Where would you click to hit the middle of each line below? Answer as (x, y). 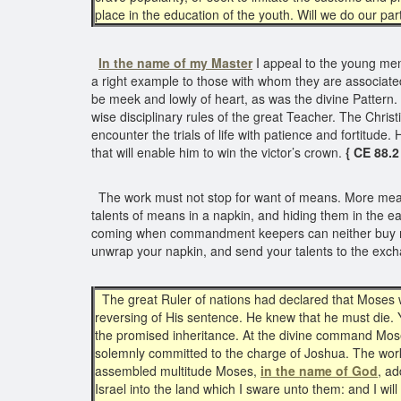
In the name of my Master (175, 63)
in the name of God (319, 371)
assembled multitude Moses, (178, 371)
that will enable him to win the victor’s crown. (218, 152)
